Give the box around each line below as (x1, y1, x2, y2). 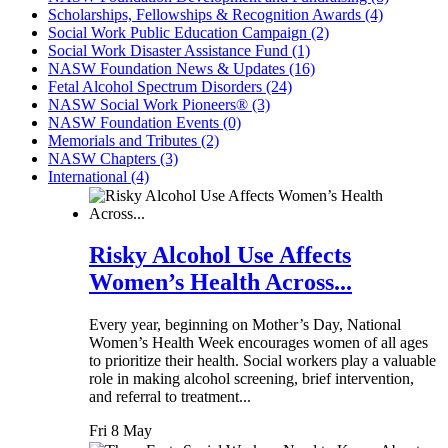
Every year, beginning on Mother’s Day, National (89, 316, 401, 334)
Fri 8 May (89, 422, 152, 440)
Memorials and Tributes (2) (48, 131, 219, 149)
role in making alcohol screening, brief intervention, (89, 370, 414, 388)
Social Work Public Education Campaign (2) (48, 23, 329, 41)
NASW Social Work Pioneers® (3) (48, 95, 270, 113)
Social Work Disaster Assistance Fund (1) (48, 41, 310, 59)
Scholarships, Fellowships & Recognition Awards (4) (48, 5, 383, 23)
